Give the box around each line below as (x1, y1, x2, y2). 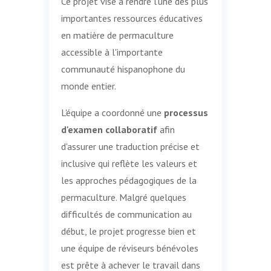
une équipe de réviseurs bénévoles (60, 242, 198, 254)
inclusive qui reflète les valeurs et (60, 157, 197, 169)
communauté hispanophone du (60, 63, 185, 75)
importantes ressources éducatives (60, 12, 203, 24)
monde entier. (60, 80, 116, 92)
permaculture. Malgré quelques (60, 191, 186, 203)
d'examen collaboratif (60, 123, 157, 135)
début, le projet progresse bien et (60, 225, 196, 237)
